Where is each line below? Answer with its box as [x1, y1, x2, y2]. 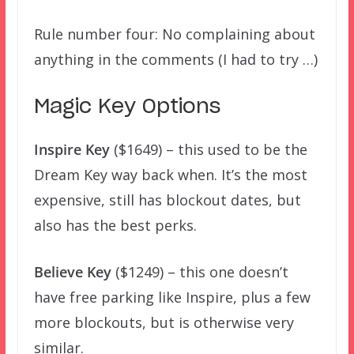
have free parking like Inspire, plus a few [33, 287, 311, 307]
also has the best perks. [33, 215, 197, 235]
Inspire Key [33, 139, 110, 159]
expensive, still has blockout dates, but [33, 190, 301, 209]
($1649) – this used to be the [109, 139, 307, 159]
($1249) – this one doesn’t [111, 262, 288, 281]
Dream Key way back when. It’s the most [33, 164, 307, 184]
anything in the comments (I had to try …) [33, 49, 318, 69]
